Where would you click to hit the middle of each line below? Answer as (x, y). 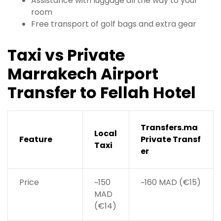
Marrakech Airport (83, 74)
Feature (36, 140)
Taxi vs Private (66, 55)
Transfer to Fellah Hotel (102, 93)
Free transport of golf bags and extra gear (114, 24)
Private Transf (170, 140)
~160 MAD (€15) (170, 183)
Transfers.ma (169, 128)
